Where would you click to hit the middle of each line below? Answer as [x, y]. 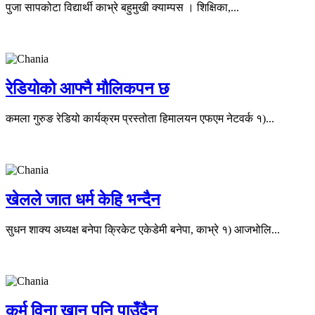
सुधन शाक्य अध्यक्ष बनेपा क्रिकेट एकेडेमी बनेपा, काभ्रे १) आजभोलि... [143, 229]
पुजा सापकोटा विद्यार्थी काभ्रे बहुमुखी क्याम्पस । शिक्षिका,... [122, 8]
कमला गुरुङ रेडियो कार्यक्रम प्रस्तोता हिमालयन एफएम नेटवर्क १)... [140, 118]
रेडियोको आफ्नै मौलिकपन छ [87, 88]
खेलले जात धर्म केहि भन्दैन [83, 199]
